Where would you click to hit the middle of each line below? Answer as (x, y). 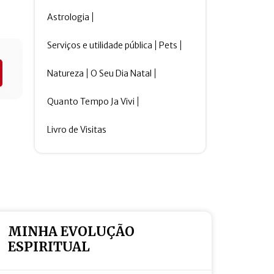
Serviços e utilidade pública (100, 45)
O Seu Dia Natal (121, 73)
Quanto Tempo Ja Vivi (91, 102)
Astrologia (68, 17)
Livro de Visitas (77, 130)
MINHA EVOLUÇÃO (71, 231)
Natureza (66, 73)
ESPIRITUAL (49, 247)
